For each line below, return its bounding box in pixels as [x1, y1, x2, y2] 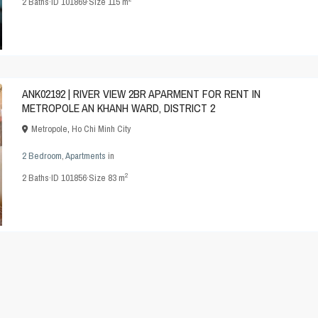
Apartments [65, 150, 106, 163]
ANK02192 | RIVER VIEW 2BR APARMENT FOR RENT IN [22, 86, 261, 102]
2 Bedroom [22, 150, 62, 163]
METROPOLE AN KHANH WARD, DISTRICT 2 [22, 100, 215, 116]
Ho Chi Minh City [72, 123, 131, 136]
